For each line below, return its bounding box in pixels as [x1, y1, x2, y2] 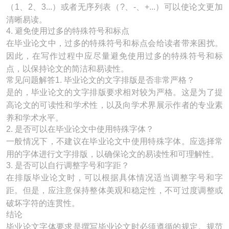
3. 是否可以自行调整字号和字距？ [6, 161, 129, 170]
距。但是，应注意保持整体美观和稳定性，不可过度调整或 [6, 186, 223, 195]
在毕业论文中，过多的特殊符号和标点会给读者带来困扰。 [6, 39, 223, 48]
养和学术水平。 [6, 113, 63, 122]
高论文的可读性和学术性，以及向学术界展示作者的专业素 [6, 101, 223, 109]
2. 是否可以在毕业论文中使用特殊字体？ [6, 125, 154, 133]
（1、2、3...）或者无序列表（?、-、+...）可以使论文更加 [6, 3, 223, 11]
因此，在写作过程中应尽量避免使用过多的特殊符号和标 [6, 52, 223, 60]
